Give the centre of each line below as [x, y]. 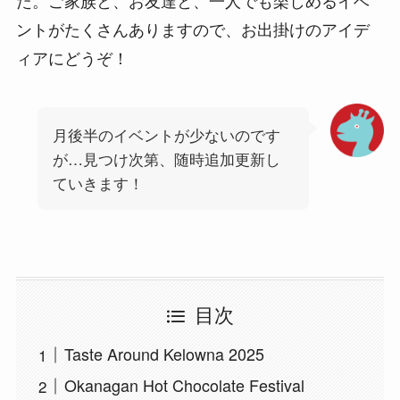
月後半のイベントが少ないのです [166, 134]
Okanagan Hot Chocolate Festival [184, 385]
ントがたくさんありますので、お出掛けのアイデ [192, 28]
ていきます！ [98, 182]
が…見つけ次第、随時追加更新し [166, 158]
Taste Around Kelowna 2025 [164, 354]
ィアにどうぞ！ [72, 57]
